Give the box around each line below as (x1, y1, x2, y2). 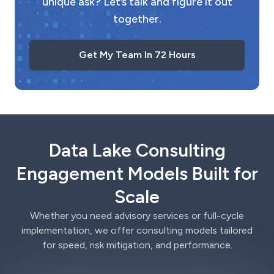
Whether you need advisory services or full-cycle (30, 210, 244, 221)
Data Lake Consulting (48, 139, 226, 161)
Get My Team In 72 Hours (78, 49, 196, 61)
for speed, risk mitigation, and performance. (42, 239, 232, 251)
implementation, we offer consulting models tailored (21, 224, 253, 236)
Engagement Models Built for (16, 162, 258, 185)
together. (113, 12, 161, 26)
